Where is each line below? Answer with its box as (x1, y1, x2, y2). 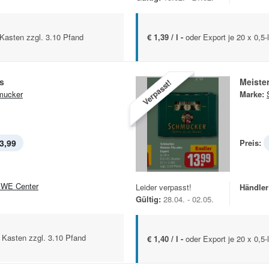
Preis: (240, 137, 261, 148)
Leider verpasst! (136, 181, 192, 193)
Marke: (240, 88, 264, 100)
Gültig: (136, 193, 161, 205)
